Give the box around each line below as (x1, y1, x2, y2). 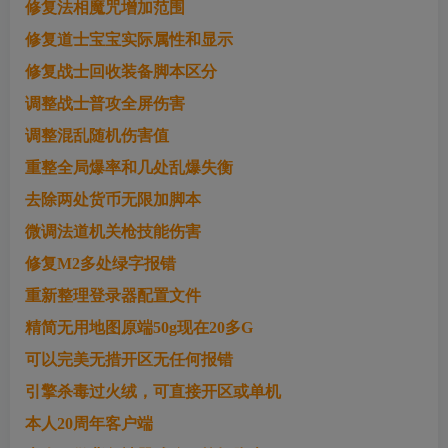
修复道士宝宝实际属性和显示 (25, 31, 233, 49)
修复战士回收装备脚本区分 (25, 63, 217, 81)
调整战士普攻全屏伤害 (25, 95, 185, 113)
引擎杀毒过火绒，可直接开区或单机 (25, 383, 281, 401)
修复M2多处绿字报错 (25, 255, 176, 273)
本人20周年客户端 (25, 415, 153, 433)
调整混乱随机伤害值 (25, 127, 169, 145)
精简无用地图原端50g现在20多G (25, 319, 253, 337)
